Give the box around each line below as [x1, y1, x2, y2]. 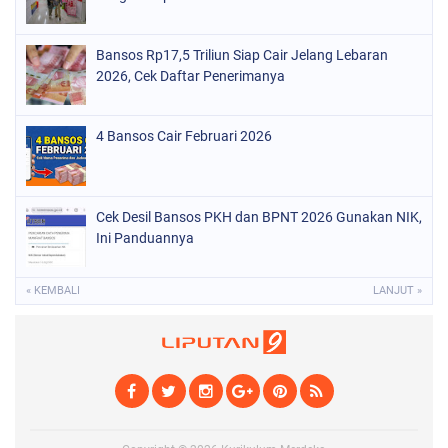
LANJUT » [373, 284, 422, 297]
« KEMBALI [26, 284, 80, 297]
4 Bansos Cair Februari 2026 [96, 128, 272, 144]
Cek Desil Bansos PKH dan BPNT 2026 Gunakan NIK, [96, 209, 422, 225]
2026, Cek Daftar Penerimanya [96, 68, 285, 84]
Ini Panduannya [96, 230, 194, 246]
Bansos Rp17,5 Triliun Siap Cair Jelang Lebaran [96, 47, 388, 63]
